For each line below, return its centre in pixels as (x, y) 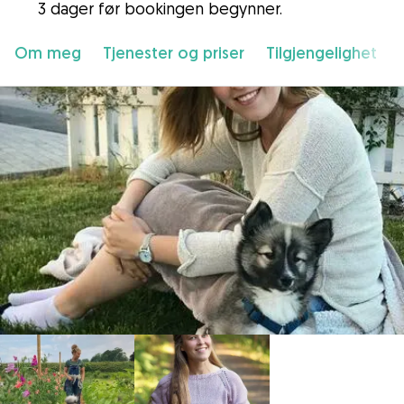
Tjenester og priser (174, 53)
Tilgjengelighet (321, 53)
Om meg (48, 53)
